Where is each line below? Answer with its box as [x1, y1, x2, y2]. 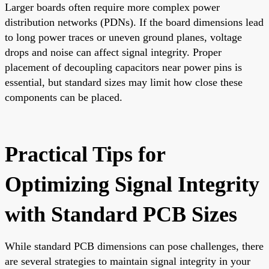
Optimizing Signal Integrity [5, 172, 259, 196]
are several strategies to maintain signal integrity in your [5, 255, 250, 267]
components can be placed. [5, 91, 122, 103]
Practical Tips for [5, 142, 165, 166]
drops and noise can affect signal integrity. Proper [5, 46, 222, 58]
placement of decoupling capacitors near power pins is [5, 61, 242, 73]
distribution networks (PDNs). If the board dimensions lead [5, 16, 264, 28]
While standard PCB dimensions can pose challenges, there [5, 240, 264, 252]
